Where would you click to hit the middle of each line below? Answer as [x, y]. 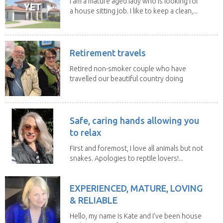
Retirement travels [108, 53]
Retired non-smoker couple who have [128, 68]
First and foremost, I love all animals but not [136, 148]
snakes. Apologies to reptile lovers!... [126, 158]
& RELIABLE [94, 200]
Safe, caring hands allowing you [134, 120]
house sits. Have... [97, 88]
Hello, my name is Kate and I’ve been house [136, 216]
